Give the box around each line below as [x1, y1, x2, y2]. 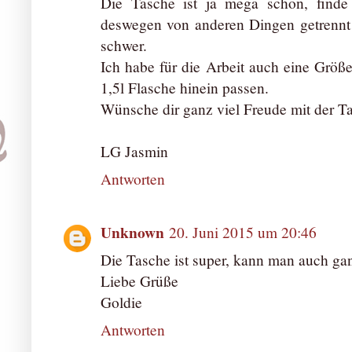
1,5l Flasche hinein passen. [101, 77, 269, 97]
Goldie [101, 292, 142, 313]
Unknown [101, 221, 164, 244]
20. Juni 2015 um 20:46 [169, 222, 317, 243]
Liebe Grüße [101, 271, 178, 291]
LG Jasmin [101, 141, 168, 161]
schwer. [101, 35, 147, 55]
